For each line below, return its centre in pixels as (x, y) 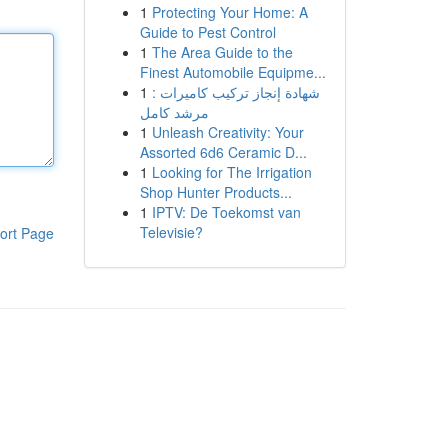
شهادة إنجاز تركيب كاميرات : (235, 92)
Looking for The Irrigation (231, 172)
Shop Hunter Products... (215, 192)
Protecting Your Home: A (229, 12)
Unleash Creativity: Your (227, 132)
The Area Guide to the (222, 52)
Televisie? (171, 232)
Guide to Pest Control (207, 32)
